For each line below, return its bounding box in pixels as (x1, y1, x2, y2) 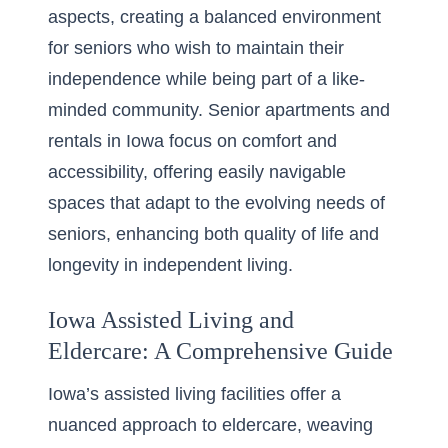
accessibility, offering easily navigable (48, 162, 346, 182)
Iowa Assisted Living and (48, 307, 294, 333)
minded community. (48, 100, 208, 120)
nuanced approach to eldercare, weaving (48, 415, 373, 435)
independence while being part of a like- (48, 69, 365, 89)
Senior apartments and (208, 100, 390, 120)
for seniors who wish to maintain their (48, 38, 344, 58)
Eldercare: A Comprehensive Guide (48, 338, 393, 364)
